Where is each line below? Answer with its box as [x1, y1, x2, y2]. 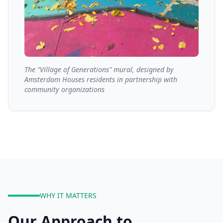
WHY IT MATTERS [40, 191, 97, 200]
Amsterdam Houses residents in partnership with [24, 75, 177, 84]
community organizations [24, 85, 105, 94]
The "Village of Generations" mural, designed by [24, 65, 174, 74]
